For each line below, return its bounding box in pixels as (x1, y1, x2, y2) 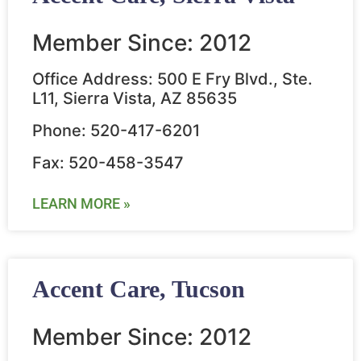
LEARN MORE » (32, 195, 131, 213)
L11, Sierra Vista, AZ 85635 (32, 89, 237, 109)
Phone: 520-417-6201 (32, 121, 200, 141)
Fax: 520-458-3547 (32, 153, 184, 173)
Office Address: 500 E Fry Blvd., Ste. (32, 69, 313, 89)
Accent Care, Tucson (32, 276, 245, 303)
